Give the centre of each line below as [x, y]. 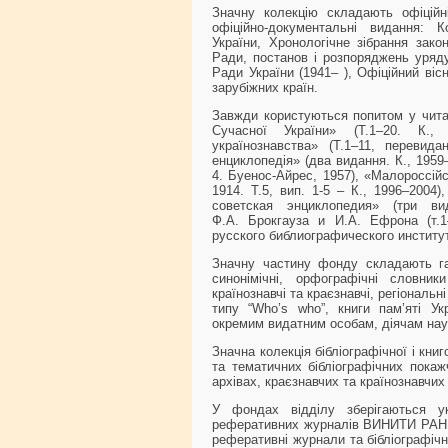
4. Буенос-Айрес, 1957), [288, 175]
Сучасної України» [274, 130]
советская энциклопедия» [295, 205]
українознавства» [265, 145]
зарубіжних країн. [265, 87]
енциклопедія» [256, 160]
